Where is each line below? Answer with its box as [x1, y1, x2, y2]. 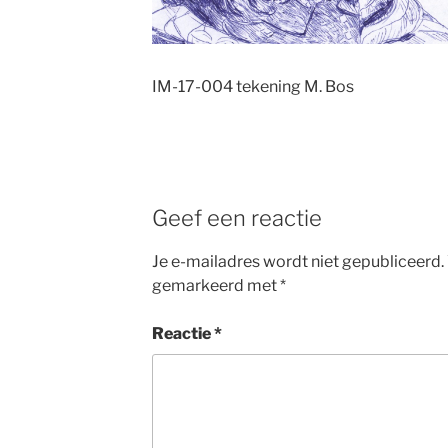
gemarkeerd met [151, 275, 280, 295]
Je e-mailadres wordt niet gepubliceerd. [151, 251, 444, 271]
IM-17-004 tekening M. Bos [151, 77, 354, 97]
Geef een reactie [151, 205, 322, 232]
